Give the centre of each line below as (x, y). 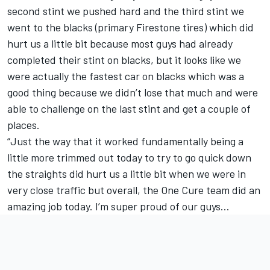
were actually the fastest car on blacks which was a (126, 76)
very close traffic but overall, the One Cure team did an (134, 190)
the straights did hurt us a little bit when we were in (127, 173)
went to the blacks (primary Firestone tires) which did (130, 27)
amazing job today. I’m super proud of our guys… (118, 206)
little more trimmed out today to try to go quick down (129, 157)
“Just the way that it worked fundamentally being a (125, 141)
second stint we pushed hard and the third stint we (126, 11)
